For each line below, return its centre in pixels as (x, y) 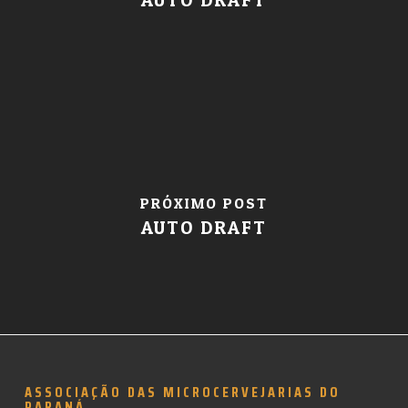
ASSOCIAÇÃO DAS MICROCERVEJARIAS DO (182, 392)
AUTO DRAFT (204, 227)
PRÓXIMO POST (204, 203)
